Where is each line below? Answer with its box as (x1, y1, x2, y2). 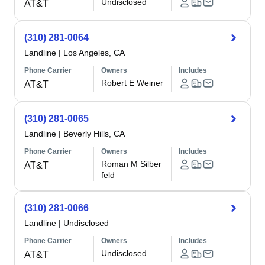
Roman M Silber (101, 159, 162, 169)
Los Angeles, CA (63, 48, 125, 57)
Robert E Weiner (101, 78, 164, 88)
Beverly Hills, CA (63, 129, 125, 138)
